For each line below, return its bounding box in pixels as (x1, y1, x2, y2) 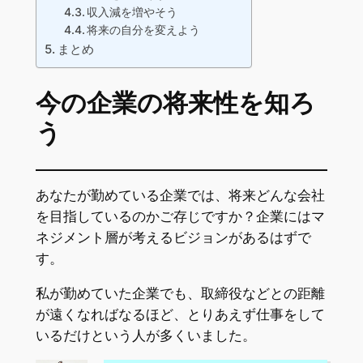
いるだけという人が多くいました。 (35, 327, 256, 344)
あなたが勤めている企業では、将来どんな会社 (35, 187, 325, 204)
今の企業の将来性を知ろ (35, 86, 315, 121)
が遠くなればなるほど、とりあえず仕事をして (35, 306, 325, 323)
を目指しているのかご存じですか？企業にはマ (35, 208, 325, 225)
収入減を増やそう (87, 6, 178, 19)
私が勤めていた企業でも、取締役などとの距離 (35, 285, 325, 302)
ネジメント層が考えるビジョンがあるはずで (35, 229, 311, 246)
